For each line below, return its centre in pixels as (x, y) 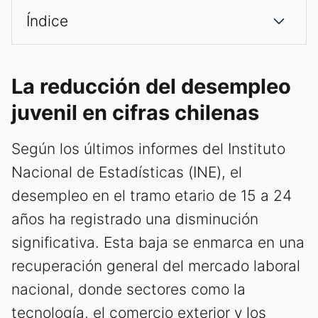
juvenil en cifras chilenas (135, 113)
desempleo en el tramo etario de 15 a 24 (152, 196)
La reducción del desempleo (151, 87)
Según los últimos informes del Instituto (148, 149)
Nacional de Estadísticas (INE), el (127, 172)
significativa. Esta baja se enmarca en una (158, 243)
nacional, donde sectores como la (128, 290)
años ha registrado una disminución (135, 219)
